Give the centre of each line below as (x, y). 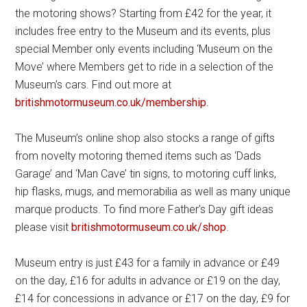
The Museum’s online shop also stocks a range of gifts (145, 138)
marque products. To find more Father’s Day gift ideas (145, 209)
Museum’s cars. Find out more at (94, 84)
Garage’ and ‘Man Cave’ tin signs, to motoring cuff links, (146, 173)
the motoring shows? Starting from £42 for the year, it (144, 13)
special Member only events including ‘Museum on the (144, 49)
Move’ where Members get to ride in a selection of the (145, 66)
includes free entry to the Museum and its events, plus (143, 31)
